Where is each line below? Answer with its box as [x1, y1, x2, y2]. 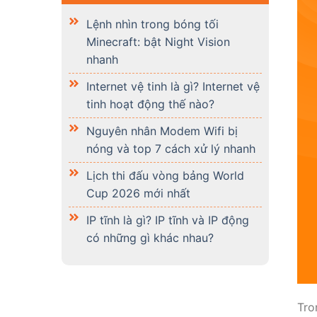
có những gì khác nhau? [86, 231, 214, 245]
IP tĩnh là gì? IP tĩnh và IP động [86, 213, 249, 227]
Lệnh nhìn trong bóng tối [86, 17, 219, 31]
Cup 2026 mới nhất [86, 186, 190, 200]
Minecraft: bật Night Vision [86, 35, 230, 49]
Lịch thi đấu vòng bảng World [86, 168, 244, 183]
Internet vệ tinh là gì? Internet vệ [86, 79, 260, 93]
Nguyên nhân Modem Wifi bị [86, 124, 238, 138]
